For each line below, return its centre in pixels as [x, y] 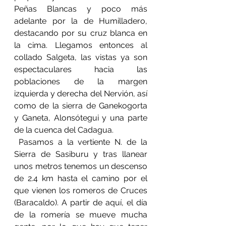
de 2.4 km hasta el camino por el [81, 178]
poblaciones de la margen [81, 81]
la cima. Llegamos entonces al [81, 45]
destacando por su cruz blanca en [81, 33]
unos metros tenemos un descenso [81, 166]
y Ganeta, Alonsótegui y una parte [81, 118]
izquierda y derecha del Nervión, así [81, 93]
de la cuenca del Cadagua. [64, 130]
